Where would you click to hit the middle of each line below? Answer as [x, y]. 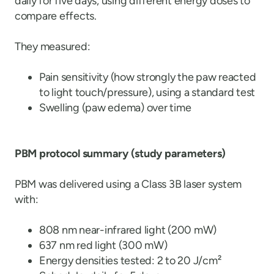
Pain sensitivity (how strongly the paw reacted [148, 77]
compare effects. [56, 16]
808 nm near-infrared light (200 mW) [128, 230]
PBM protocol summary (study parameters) [120, 154]
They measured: [53, 46]
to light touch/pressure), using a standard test [147, 92]
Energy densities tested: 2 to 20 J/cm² [131, 261]
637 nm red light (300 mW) [103, 245]
